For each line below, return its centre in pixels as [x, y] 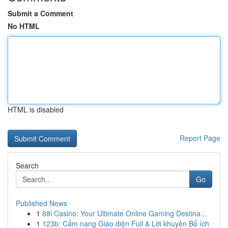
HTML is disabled [36, 109]
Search [27, 165]
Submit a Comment [40, 13]
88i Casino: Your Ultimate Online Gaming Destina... [124, 213]
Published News [41, 203]
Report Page [200, 138]
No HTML [24, 26]
